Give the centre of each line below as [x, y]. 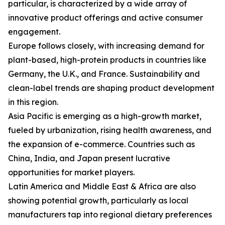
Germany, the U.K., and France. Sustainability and [104, 74]
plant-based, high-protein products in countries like [107, 60]
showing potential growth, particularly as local [98, 201]
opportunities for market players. [71, 173]
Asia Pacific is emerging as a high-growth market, [105, 116]
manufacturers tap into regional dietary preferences [110, 215]
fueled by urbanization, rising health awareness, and [110, 130]
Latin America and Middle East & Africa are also [102, 187]
